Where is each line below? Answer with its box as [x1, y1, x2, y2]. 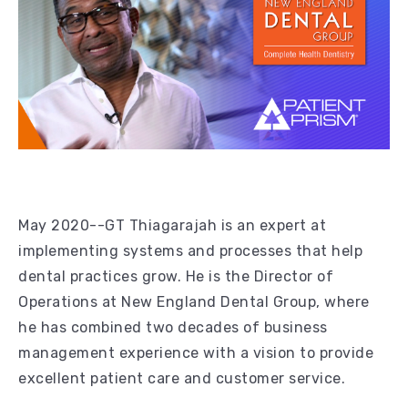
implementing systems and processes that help [18, 241, 362, 260]
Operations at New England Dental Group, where [18, 292, 370, 311]
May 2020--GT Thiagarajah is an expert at [18, 216, 326, 234]
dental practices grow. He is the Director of [18, 267, 333, 285]
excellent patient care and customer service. [18, 369, 345, 387]
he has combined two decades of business [18, 318, 328, 336]
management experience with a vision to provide [18, 343, 373, 362]
